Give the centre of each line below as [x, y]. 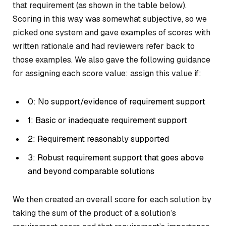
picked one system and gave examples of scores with [111, 32]
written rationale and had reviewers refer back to [104, 46]
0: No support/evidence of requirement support [117, 101]
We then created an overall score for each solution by [112, 199]
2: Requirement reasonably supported [98, 139]
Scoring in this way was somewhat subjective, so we [110, 19]
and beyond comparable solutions [91, 171]
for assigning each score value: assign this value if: [107, 73]
